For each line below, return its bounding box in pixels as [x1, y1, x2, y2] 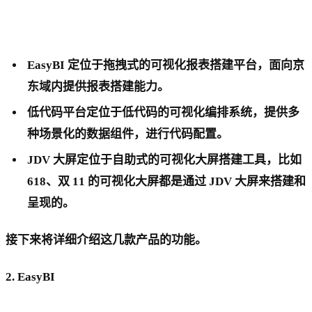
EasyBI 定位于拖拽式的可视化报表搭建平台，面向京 [27, 58, 305, 72]
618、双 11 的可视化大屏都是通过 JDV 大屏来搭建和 [27, 175, 306, 189]
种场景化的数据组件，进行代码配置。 [27, 127, 229, 141]
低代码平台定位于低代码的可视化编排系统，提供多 [27, 106, 300, 120]
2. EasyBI [6, 270, 55, 284]
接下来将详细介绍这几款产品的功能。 [6, 233, 207, 247]
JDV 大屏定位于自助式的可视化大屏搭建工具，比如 [27, 153, 302, 167]
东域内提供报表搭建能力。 [27, 80, 170, 94]
